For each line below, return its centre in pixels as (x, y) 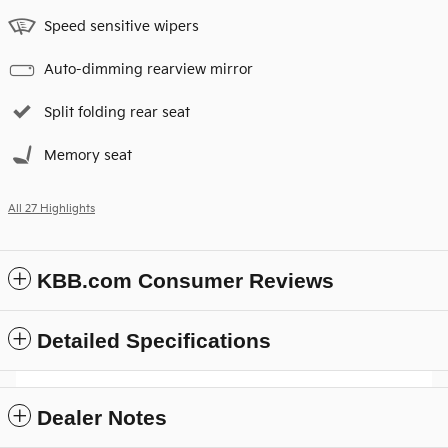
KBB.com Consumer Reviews (185, 281)
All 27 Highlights (51, 209)
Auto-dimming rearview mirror (148, 70)
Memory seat (88, 156)
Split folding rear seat (117, 113)
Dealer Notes (102, 418)
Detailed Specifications (154, 341)
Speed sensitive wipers (121, 27)
